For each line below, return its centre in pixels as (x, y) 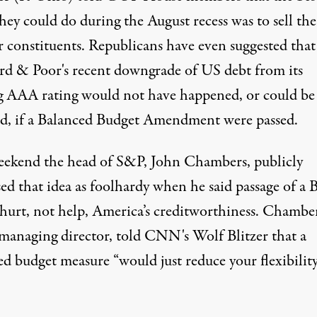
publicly (278, 162)
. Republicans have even (155, 46)
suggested (258, 46)
